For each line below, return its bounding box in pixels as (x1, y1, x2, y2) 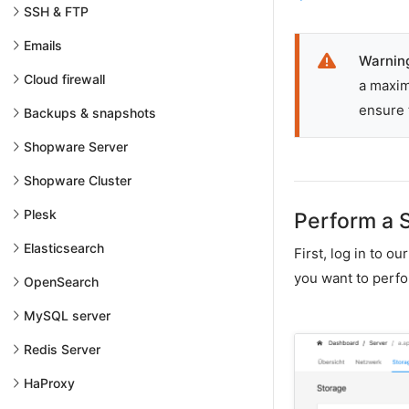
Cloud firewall (24, 71, 105, 87)
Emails (24, 37, 62, 53)
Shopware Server (24, 139, 128, 154)
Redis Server (24, 341, 100, 357)
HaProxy (24, 375, 75, 391)
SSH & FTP (24, 4, 89, 19)
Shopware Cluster (24, 173, 131, 188)
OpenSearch (24, 274, 99, 289)
